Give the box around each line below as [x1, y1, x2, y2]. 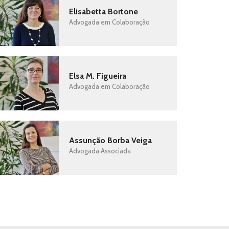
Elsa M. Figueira [68, 71, 126, 81]
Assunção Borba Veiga [68, 135, 152, 145]
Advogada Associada [68, 147, 131, 155]
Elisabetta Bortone [68, 7, 138, 16]
